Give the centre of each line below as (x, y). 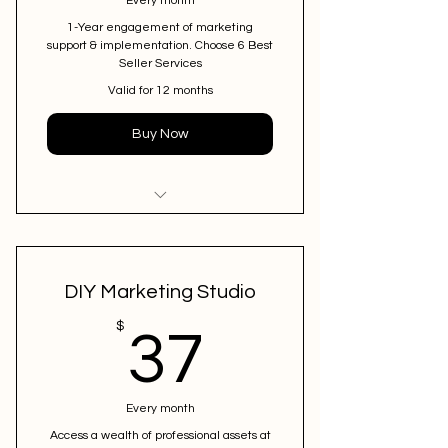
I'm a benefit (160, 226)
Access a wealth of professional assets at (160, 435)
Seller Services (160, 63)
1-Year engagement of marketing (160, 27)
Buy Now (160, 133)
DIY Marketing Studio (160, 292)
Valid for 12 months (160, 90)
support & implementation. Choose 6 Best (160, 45)
